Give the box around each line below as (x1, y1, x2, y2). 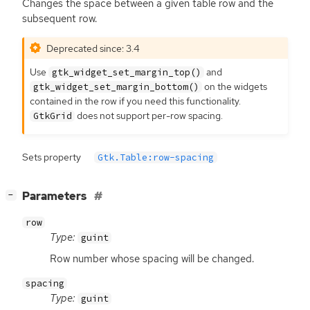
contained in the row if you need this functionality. (30, 94, 241, 108)
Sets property (22, 150, 81, 163)
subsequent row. (22, 12, 97, 26)
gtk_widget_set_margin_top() (51, 66, 201, 79)
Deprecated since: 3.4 (46, 41, 140, 55)
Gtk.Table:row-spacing (98, 151, 215, 163)
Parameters (22, 188, 89, 203)
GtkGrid (33, 110, 72, 122)
